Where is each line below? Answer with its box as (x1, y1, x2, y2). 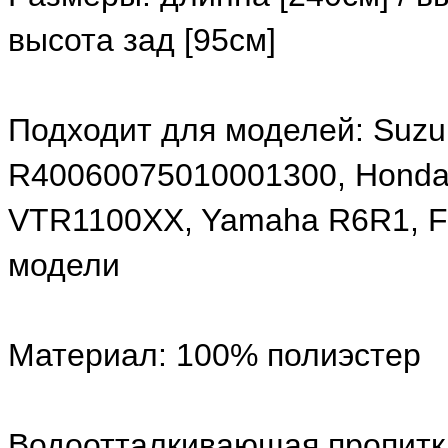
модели (8, 247, 120, 284)
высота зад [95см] (8, 22, 276, 59)
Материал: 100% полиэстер (8, 337, 421, 374)
